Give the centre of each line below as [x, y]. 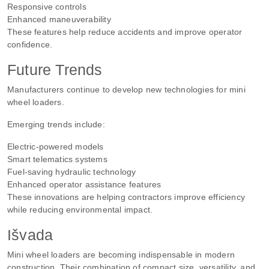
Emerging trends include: [56, 124]
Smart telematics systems [57, 159]
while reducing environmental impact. [80, 209]
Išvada [30, 234]
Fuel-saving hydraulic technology [72, 171]
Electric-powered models [56, 146]
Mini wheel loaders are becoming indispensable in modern [121, 254]
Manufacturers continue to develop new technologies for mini [126, 89]
